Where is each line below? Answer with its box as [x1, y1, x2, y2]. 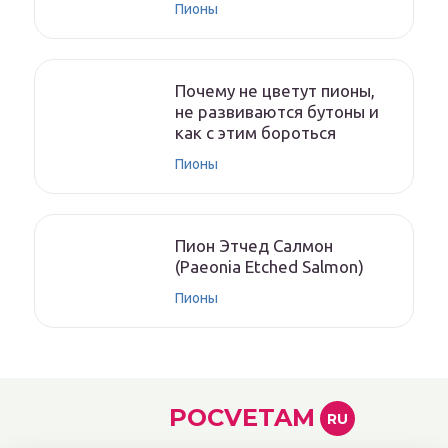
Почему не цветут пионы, [175, 81, 375, 100]
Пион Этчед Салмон [175, 236, 333, 255]
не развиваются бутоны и [175, 102, 379, 121]
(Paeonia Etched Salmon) [175, 257, 364, 276]
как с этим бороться [175, 123, 336, 142]
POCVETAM [168, 403, 315, 432]
